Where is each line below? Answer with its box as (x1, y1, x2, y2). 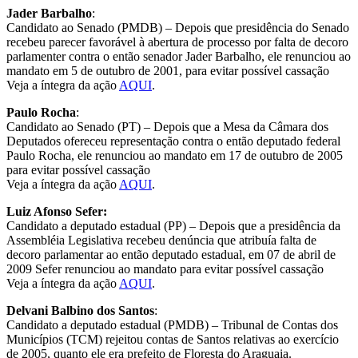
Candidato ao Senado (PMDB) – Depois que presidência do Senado (6, 21, 349, 35)
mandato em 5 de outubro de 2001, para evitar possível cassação (6, 64, 329, 78)
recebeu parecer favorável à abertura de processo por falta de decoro (6, 35, 348, 50)
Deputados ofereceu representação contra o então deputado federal (6, 134, 340, 149)
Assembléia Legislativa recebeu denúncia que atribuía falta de (6, 233, 316, 248)
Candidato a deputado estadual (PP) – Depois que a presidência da (6, 219, 340, 233)
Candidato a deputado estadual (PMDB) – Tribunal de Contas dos (6, 318, 338, 332)
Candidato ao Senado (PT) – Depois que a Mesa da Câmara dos (6, 120, 328, 134)
